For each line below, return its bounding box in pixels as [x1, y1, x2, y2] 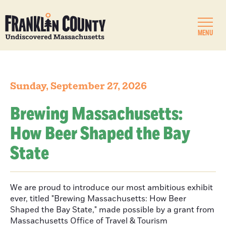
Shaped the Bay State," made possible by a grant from [10, 204, 214, 215]
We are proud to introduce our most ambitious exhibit [10, 182, 213, 193]
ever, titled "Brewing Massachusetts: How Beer [10, 193, 186, 204]
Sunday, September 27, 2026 [10, 80, 147, 93]
